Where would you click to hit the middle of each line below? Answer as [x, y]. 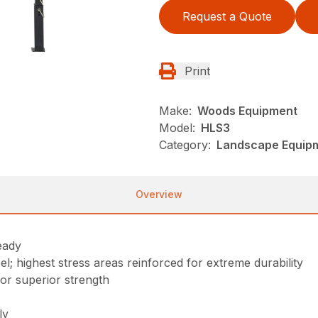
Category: [185, 145]
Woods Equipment [247, 111]
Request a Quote [227, 17]
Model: [177, 128]
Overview [159, 194]
